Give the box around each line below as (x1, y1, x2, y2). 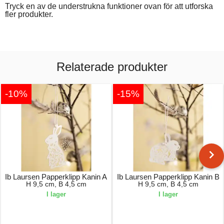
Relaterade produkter (56, 59, 167, 73)
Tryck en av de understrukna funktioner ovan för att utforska (5, 1, 213, 10)
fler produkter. (5, 9, 53, 18)
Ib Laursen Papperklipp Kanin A (5, 172, 107, 181)
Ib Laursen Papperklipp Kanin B (116, 172, 219, 181)
